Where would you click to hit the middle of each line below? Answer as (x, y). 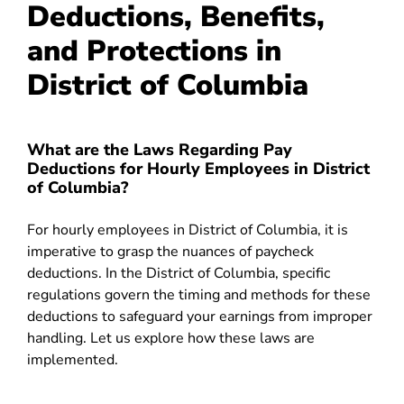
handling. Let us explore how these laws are (171, 338)
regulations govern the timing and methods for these (199, 295)
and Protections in (154, 51)
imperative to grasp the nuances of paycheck (170, 252)
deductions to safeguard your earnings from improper (200, 317)
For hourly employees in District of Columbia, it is (188, 230)
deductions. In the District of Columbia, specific (179, 273)
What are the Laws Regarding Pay (160, 150)
